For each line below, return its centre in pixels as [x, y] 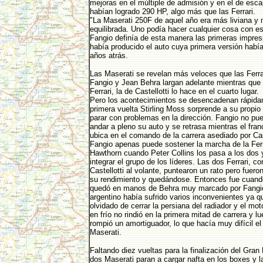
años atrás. [110, 55]
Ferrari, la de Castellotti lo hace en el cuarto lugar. [175, 91]
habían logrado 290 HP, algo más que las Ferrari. [173, 11]
